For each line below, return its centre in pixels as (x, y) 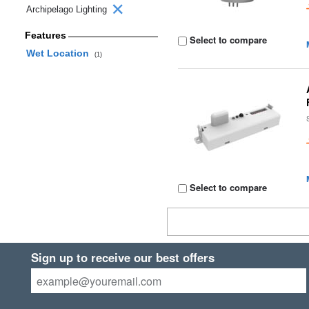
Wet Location (60, 53)
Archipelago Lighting (68, 9)
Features (45, 35)
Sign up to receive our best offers (122, 257)
